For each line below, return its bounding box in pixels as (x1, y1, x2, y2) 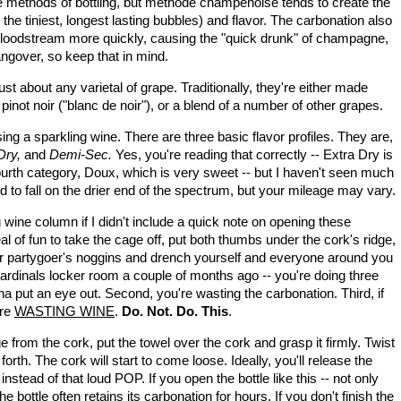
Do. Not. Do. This (122, 303, 228, 319)
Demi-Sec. (49, 147, 115, 162)
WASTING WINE (14, 303, 115, 319)
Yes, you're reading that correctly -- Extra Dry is (115, 147, 393, 162)
